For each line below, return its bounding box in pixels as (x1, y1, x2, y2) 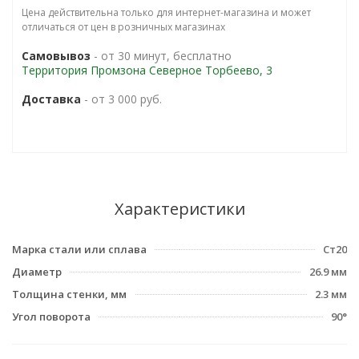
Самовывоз (22, 48, 91, 63)
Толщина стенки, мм (12, 287, 127, 301)
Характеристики (114, 198, 245, 220)
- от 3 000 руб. (81, 91, 162, 107)
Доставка (22, 91, 81, 107)
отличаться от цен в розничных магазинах (22, 20, 225, 34)
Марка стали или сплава (12, 242, 147, 256)
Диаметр (12, 264, 62, 279)
